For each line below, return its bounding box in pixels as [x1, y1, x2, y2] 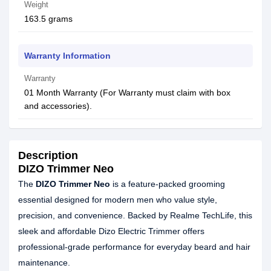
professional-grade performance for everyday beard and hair [18, 242, 250, 252]
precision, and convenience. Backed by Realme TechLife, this [18, 211, 252, 220]
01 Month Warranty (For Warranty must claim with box [24, 88, 230, 97]
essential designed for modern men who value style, [18, 195, 217, 204]
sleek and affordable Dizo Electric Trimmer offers [18, 226, 204, 236]
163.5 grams [24, 14, 73, 24]
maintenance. [18, 258, 70, 267]
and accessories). [24, 101, 92, 111]
